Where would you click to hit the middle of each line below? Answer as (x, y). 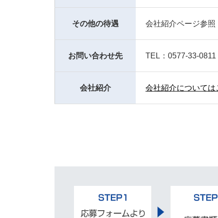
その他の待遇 (95, 24)
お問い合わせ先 (95, 56)
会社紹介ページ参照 (181, 24)
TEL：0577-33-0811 (181, 56)
